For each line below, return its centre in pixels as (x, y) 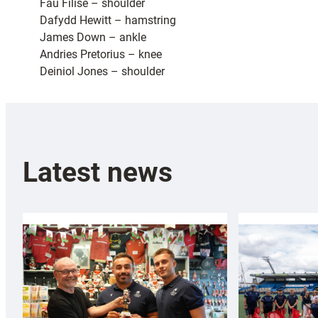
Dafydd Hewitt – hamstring (108, 21)
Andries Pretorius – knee (101, 55)
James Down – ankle (93, 38)
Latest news (98, 172)
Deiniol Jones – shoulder (102, 72)
